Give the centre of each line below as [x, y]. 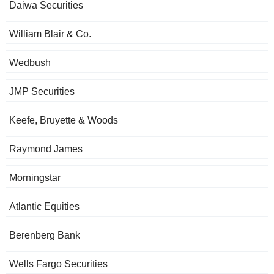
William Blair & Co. [50, 34]
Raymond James [46, 149]
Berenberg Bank [45, 235]
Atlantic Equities [44, 207]
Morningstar [35, 178]
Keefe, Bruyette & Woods [64, 120]
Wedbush [30, 63]
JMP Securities [42, 92]
